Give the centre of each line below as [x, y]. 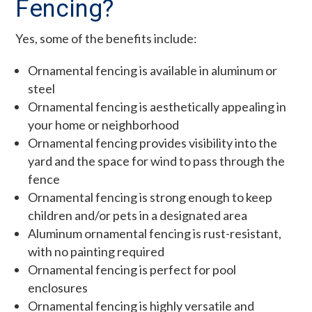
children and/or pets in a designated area [138, 215]
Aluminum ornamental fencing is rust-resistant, [155, 233]
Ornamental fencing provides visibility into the [153, 142]
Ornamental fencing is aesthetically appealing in [157, 106]
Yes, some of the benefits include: [107, 38]
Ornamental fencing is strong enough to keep [150, 197]
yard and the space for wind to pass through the [157, 161]
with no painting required [96, 251]
